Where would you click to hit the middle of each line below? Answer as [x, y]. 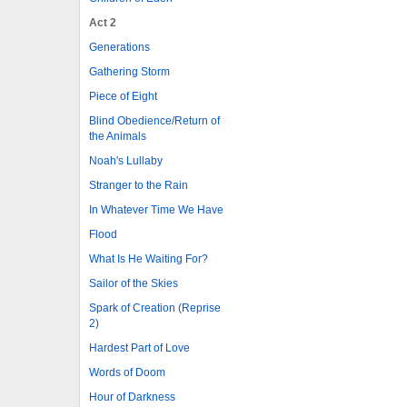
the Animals [118, 136]
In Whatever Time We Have [156, 209]
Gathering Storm [129, 71]
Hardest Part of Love [139, 347]
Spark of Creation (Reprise [155, 308]
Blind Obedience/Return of [154, 120]
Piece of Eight [123, 96]
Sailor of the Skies [134, 283]
